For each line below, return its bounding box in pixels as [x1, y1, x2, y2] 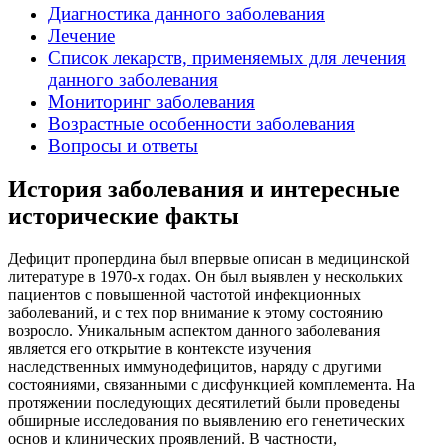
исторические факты [8, 203, 239, 230]
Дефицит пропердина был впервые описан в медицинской [8, 250, 410, 268]
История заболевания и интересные [8, 176, 400, 203]
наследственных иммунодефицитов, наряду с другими [8, 358, 382, 376]
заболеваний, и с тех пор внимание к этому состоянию [8, 304, 383, 322]
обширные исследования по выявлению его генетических [8, 412, 405, 430]
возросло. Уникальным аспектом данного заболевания [8, 322, 380, 340]
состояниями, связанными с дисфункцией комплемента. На [8, 376, 415, 394]
